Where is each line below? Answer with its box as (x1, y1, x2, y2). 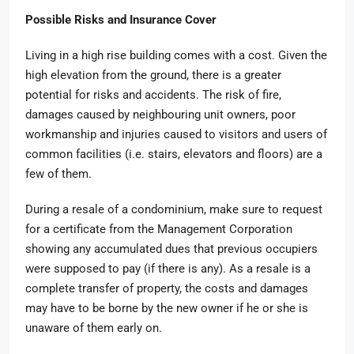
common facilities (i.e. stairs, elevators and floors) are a (25, 147, 322, 161)
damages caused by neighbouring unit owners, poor (25, 107, 296, 122)
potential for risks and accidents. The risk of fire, (25, 88, 281, 102)
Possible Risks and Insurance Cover (25, 13, 217, 27)
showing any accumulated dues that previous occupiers (25, 242, 318, 256)
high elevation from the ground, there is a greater (25, 68, 281, 82)
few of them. (25, 167, 95, 181)
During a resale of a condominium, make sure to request (25, 202, 322, 217)
